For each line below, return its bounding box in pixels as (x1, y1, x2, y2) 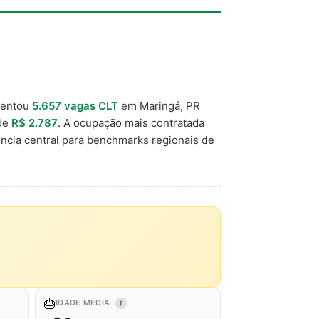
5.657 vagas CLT (32, 99, 118, 113)
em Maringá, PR (118, 99, 200, 113)
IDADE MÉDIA (56, 298, 113, 308)
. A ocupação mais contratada (58, 116, 204, 130)
